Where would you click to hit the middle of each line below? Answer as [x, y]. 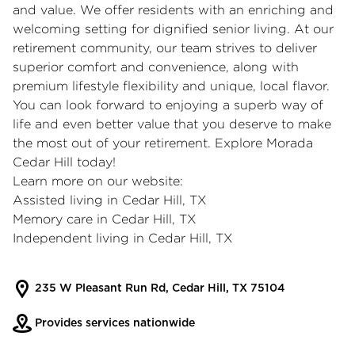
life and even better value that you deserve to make [172, 124]
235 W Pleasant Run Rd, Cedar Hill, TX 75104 [158, 288]
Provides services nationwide [113, 323]
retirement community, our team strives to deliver [165, 48]
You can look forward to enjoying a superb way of [168, 105]
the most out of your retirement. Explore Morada [163, 143]
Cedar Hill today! [64, 162]
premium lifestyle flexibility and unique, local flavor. [171, 86]
